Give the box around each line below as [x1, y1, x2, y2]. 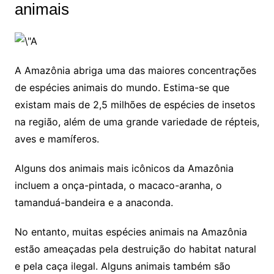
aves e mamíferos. [14, 132, 99, 145]
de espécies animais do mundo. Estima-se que [14, 81, 229, 94]
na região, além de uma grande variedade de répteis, [14, 115, 259, 128]
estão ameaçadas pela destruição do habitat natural [14, 242, 256, 255]
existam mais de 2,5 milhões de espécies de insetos [14, 98, 255, 111]
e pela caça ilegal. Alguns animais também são [14, 259, 231, 272]
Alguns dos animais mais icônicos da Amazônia [14, 161, 234, 174]
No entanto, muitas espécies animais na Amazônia [14, 225, 247, 238]
